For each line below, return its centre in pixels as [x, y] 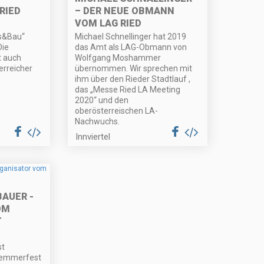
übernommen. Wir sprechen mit [134, 69]
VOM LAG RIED [108, 24]
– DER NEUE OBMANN [125, 11]
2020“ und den [102, 100]
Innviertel [93, 137]
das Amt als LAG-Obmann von [131, 47]
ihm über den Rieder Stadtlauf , [133, 79]
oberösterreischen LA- [117, 111]
